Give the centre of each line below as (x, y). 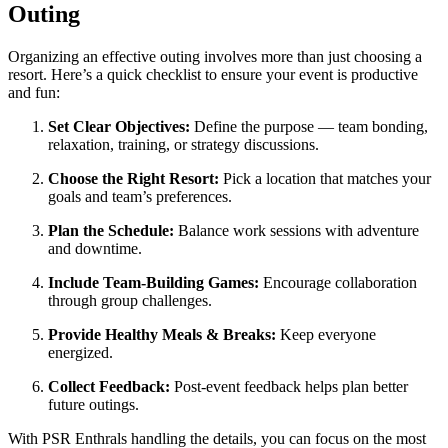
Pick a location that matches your (325, 178)
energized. (80, 352)
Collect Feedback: (109, 386)
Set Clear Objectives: (119, 126)
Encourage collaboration (338, 282)
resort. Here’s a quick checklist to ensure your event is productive (213, 74)
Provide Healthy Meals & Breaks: (162, 334)
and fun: (34, 92)
